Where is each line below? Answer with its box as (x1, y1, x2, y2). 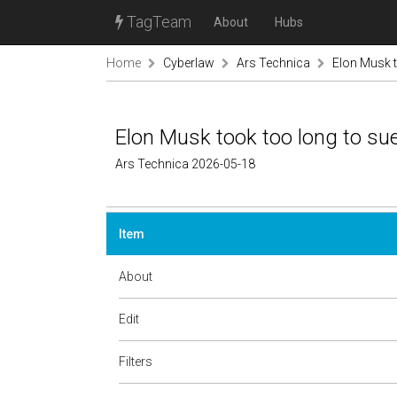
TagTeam (123, 12, 191, 31)
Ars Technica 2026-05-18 (115, 157, 255, 171)
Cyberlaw (163, 56, 214, 70)
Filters (119, 354, 152, 369)
